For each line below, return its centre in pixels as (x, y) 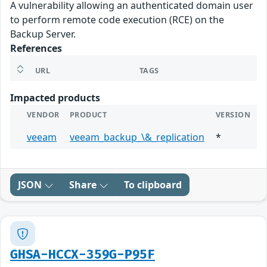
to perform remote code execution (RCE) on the (117, 20)
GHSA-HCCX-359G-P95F (83, 255)
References (36, 49)
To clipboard (153, 185)
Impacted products (55, 98)
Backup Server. (43, 34)
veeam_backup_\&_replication (137, 137)
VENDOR (43, 115)
